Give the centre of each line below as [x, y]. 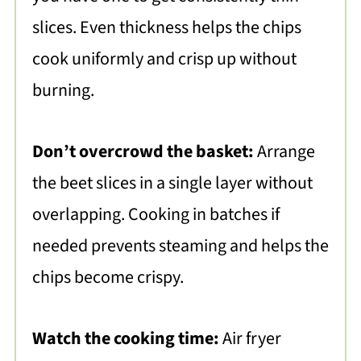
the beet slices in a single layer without [172, 183]
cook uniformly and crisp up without [164, 59]
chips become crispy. [108, 278]
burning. [63, 91]
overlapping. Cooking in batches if [156, 215]
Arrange [286, 152]
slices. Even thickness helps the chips [166, 28]
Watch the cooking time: [127, 339]
